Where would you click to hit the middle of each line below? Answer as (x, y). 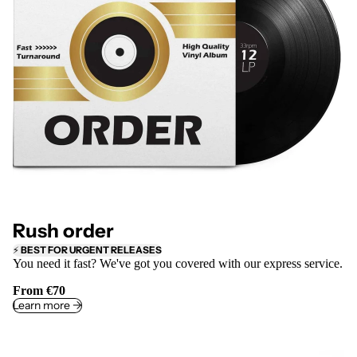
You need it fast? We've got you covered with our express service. (178, 264)
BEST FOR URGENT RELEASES (91, 250)
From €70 (39, 291)
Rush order (63, 231)
